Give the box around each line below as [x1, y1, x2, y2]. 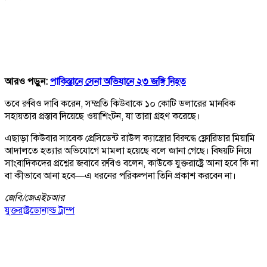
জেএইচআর [24, 191, 64, 204]
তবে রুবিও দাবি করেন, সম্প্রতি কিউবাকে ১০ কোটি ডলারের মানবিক [5, 97, 235, 110]
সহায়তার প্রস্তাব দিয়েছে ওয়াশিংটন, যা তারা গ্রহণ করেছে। [5, 110, 200, 122]
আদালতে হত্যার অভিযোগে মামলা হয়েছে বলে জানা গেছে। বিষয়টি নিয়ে [5, 144, 252, 157]
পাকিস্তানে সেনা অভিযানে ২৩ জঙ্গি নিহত [50, 75, 186, 88]
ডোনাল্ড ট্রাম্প [30, 204, 74, 216]
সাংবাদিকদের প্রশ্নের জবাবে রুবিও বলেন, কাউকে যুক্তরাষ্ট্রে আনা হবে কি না [5, 157, 258, 169]
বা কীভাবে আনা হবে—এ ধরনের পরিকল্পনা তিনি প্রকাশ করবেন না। [5, 169, 236, 182]
